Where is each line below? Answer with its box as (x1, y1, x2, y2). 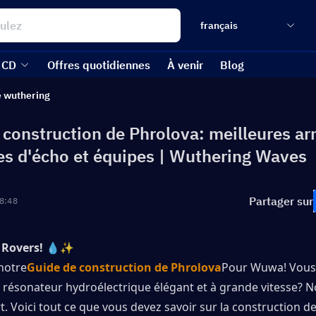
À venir (167, 58, 203, 72)
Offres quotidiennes (47, 58, 150, 72)
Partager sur (249, 194, 313, 208)
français (200, 19, 238, 32)
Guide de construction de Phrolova (27, 260, 221, 275)
